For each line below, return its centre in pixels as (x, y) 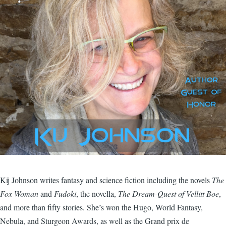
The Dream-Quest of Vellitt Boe (168, 193)
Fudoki (65, 193)
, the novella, (97, 193)
